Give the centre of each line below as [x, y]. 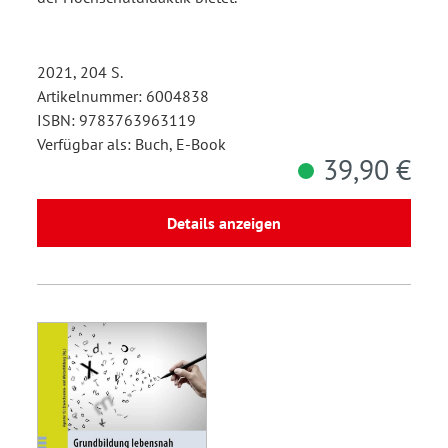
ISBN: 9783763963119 [116, 119]
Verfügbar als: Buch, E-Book [131, 143]
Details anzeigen [224, 222]
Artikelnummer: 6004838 [123, 95]
